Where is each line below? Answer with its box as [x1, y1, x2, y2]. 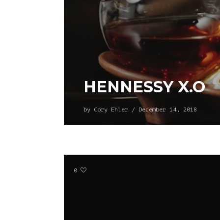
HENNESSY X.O [83, 77, 205, 97]
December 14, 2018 [138, 106, 197, 113]
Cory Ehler [94, 106, 128, 113]
